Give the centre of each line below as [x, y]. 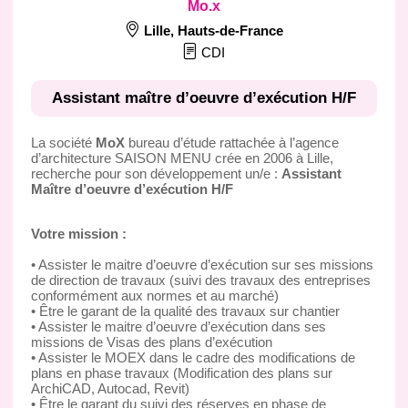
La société [63, 142]
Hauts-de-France [230, 30]
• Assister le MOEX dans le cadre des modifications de [193, 357]
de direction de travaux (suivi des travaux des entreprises [200, 280]
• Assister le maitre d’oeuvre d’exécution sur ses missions [202, 264]
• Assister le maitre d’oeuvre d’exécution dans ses [178, 326]
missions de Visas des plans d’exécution [151, 342]
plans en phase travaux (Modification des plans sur [181, 372]
